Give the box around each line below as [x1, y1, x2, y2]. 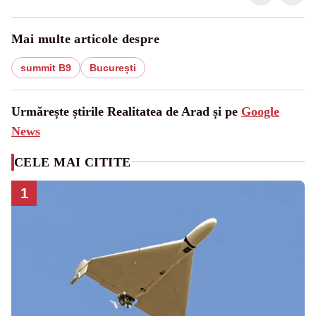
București [90, 61, 136, 73]
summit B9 [20, 61, 71, 73]
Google [241, 104, 279, 119]
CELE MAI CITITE [14, 154, 131, 169]
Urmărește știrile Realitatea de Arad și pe [11, 104, 241, 119]
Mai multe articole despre [11, 31, 160, 46]
